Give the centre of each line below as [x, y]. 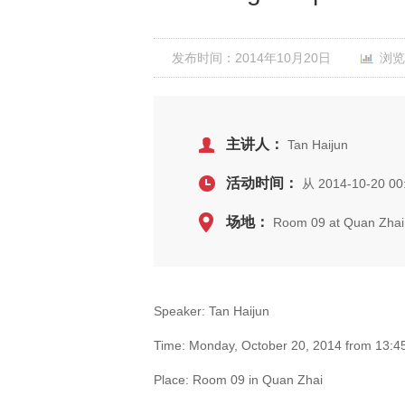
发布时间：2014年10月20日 [251, 58]
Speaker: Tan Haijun [212, 311]
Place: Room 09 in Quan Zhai [238, 380]
